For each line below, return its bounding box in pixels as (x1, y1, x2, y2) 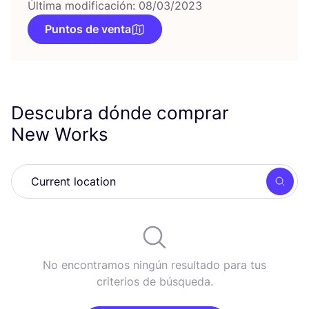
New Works (11, 123, 113, 145)
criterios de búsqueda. (96, 275, 213, 288)
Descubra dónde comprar (11, 102, 229, 123)
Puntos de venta (45, 22, 131, 36)
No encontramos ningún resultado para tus (43, 258, 266, 272)
